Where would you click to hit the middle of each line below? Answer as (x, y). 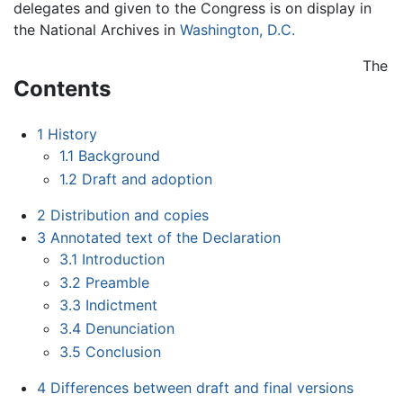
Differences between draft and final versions (201, 387)
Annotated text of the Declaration (165, 238)
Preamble (118, 282)
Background (120, 155)
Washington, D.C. (237, 30)
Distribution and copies (129, 215)
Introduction (124, 260)
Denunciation (130, 328)
